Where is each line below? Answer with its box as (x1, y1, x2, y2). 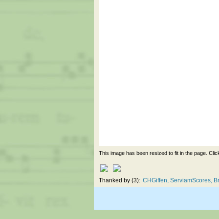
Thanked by (99, 177, 131, 183)
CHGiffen (143, 177, 167, 183)
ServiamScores (170, 177, 211, 183)
